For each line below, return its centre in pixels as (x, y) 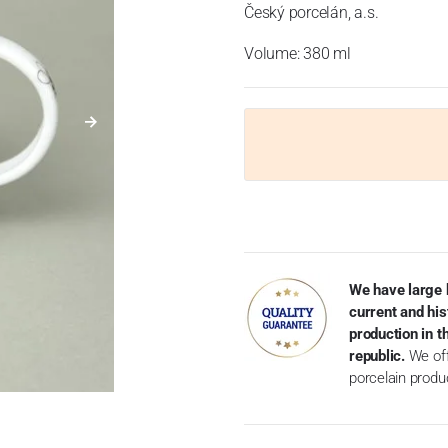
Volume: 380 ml (297, 53)
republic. (376, 355)
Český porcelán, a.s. (311, 12)
